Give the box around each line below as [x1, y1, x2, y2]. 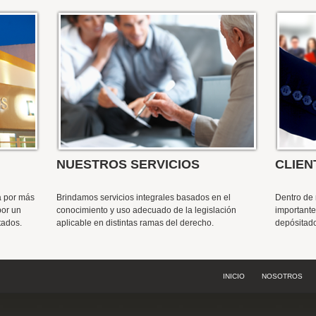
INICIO [223, 272, 245, 280]
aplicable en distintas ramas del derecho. [56, 218, 214, 228]
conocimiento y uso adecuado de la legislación [56, 205, 236, 215]
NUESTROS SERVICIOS [56, 157, 200, 171]
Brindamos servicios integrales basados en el [56, 193, 231, 202]
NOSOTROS [262, 272, 303, 280]
